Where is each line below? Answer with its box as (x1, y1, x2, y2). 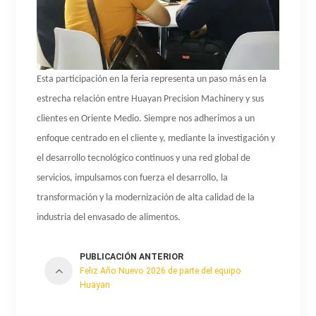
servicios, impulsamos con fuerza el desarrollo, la (37, 172, 229, 183)
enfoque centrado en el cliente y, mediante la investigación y (37, 133, 276, 144)
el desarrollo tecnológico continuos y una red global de (37, 152, 251, 164)
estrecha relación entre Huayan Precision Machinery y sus (37, 93, 265, 104)
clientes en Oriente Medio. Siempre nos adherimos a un (37, 113, 255, 124)
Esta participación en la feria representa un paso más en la (37, 73, 267, 85)
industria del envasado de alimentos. (37, 212, 181, 223)
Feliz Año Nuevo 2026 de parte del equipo (80, 265, 242, 276)
